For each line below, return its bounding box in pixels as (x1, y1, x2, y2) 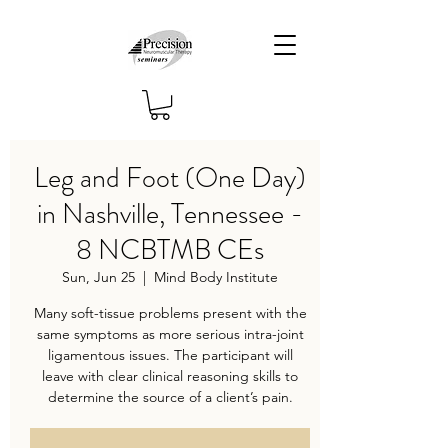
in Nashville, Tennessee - (37, 194, 303, 235)
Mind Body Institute (154, 268, 278, 287)
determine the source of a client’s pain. (47, 388, 293, 407)
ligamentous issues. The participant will (47, 346, 293, 365)
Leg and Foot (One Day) (34, 158, 306, 199)
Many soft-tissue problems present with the (33, 304, 307, 323)
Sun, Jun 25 (62, 268, 135, 287)
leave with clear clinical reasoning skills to (42, 367, 298, 386)
